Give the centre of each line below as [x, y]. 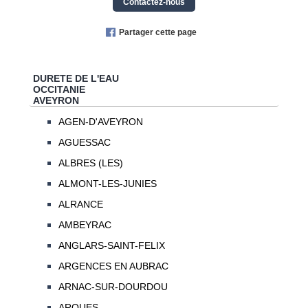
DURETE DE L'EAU [76, 78]
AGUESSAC [84, 143]
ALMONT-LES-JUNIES [107, 184]
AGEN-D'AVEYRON [100, 122]
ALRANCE [80, 205]
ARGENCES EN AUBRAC [113, 266]
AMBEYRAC [85, 225]
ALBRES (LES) [90, 163]
